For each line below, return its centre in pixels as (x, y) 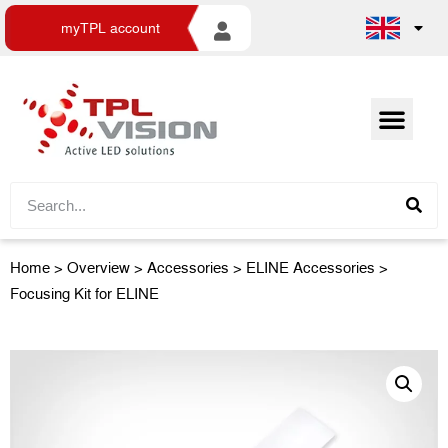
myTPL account (110, 27)
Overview (98, 266)
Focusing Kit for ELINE (84, 292)
